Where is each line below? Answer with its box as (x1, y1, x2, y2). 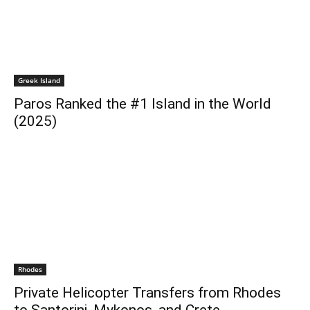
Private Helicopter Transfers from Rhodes (14, 284, 281, 301)
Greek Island (18, 75, 60, 85)
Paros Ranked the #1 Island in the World (14, 95, 271, 112)
